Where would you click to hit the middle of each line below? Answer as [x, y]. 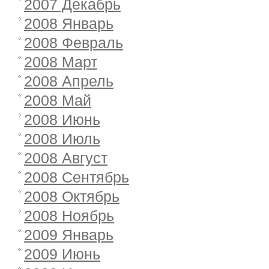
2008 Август [66, 158]
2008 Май [58, 100]
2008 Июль [62, 139]
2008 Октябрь [72, 196]
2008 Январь [69, 23]
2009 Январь [69, 235]
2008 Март [61, 62]
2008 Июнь [62, 119]
